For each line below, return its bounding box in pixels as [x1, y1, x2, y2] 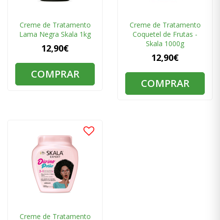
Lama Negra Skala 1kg [19, 29, 91, 39]
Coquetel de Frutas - [133, 29, 197, 39]
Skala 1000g [146, 39, 184, 49]
